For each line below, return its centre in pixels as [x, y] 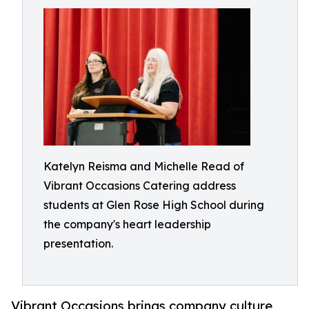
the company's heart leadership [127, 224]
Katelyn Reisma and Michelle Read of [144, 166]
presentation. [78, 243]
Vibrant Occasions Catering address [140, 186]
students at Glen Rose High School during [154, 205]
